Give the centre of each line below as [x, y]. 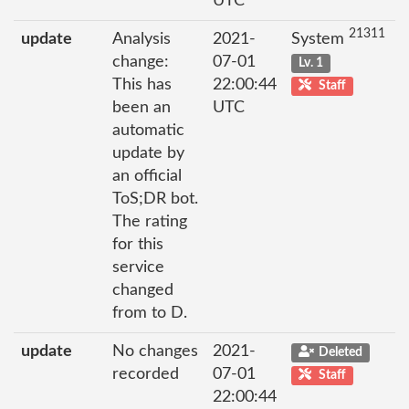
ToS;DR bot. [155, 199]
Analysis [142, 39]
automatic [148, 130]
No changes [155, 351]
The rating [150, 221]
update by [148, 153]
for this [138, 244]
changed [143, 290]
